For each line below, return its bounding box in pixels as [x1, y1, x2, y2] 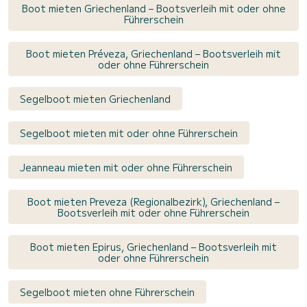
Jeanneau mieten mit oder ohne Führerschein [20, 160, 232, 175]
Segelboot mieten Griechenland [20, 92, 171, 106]
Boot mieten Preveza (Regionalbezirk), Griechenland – [27, 195, 280, 209]
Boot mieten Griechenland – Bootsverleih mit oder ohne [21, 1, 286, 16]
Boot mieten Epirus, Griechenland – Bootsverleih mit [30, 240, 277, 254]
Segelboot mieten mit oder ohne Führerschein [20, 126, 238, 140]
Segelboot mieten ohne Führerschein [20, 285, 195, 299]
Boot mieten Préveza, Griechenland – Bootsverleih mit [26, 47, 281, 61]
